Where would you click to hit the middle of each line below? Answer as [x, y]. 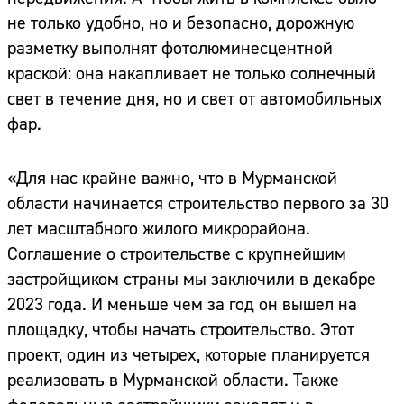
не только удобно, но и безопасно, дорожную [181, 23]
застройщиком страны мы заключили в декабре [192, 280]
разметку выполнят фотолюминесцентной [170, 49]
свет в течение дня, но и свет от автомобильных [195, 99]
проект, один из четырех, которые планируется [188, 355]
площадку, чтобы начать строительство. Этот [181, 330]
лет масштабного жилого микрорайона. [159, 229]
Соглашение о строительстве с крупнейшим [177, 254]
